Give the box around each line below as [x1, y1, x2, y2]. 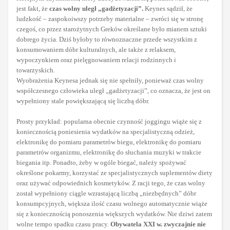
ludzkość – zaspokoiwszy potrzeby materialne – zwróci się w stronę [16, 15, 203, 23]
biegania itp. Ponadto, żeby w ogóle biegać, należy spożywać [16, 159, 186, 167]
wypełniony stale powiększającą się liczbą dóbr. [16, 97, 149, 105]
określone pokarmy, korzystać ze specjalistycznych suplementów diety [16, 169, 213, 177]
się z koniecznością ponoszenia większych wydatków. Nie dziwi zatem [16, 210, 212, 218]
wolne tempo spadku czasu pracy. [16, 220, 110, 228]
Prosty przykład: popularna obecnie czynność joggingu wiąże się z [16, 118, 202, 126]
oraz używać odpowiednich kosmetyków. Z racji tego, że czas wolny [16, 179, 205, 187]
